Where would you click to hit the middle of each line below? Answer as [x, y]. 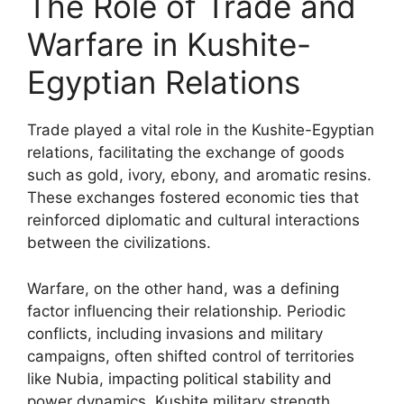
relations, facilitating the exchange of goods [186, 152]
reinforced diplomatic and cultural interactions [193, 220]
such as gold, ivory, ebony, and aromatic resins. [199, 175]
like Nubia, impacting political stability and [179, 378]
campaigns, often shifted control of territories [191, 356]
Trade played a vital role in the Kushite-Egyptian [201, 130]
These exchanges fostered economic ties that [193, 197]
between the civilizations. [119, 243]
